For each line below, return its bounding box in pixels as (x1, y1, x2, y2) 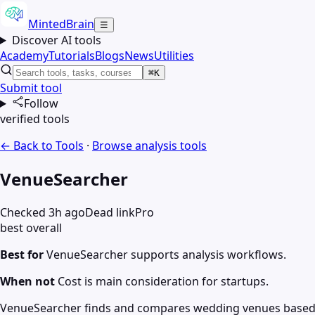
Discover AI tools (11, 32, 101, 48)
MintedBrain (28, 16, 94, 32)
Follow (23, 96, 58, 111)
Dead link (85, 204, 135, 220)
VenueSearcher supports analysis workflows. (46, 246, 286, 262)
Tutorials (49, 48, 95, 63)
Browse (92, 138, 135, 153)
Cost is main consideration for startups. (58, 273, 269, 289)
